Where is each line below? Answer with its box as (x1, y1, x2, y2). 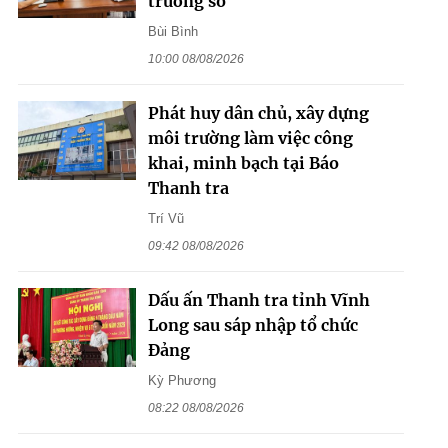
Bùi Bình (147, 24, 198, 40)
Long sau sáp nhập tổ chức (147, 315, 358, 336)
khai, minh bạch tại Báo (147, 153, 339, 174)
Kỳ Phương (147, 373, 216, 389)
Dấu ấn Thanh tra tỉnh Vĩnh (147, 290, 370, 311)
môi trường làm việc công (147, 128, 353, 149)
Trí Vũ (147, 211, 184, 227)
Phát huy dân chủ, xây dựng (147, 103, 369, 124)
